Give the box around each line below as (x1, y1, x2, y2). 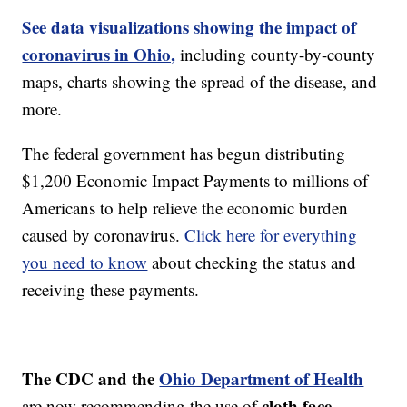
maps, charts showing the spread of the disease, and (22, 70, 378, 94)
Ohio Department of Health (159, 366, 364, 392)
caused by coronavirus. (22, 223, 185, 247)
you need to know (22, 251, 148, 274)
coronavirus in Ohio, (22, 42, 176, 67)
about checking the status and (147, 251, 357, 274)
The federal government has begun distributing (22, 142, 346, 165)
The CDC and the (22, 366, 160, 392)
